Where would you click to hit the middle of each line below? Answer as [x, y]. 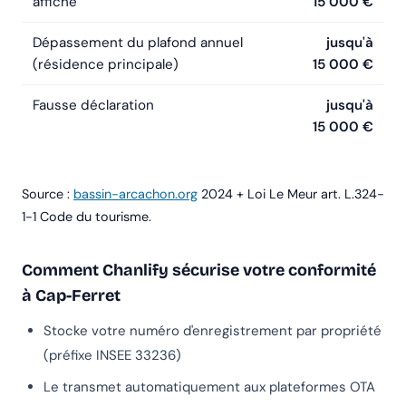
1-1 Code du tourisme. [87, 217]
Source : [48, 194]
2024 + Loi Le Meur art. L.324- [291, 194]
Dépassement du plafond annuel [138, 43]
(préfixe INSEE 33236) [112, 356]
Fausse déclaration [93, 106]
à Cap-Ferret [71, 296]
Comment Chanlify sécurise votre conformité [199, 271]
